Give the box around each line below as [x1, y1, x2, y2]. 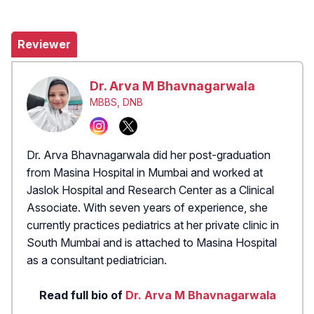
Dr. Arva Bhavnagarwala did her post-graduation [27, 147, 271, 162]
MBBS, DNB [90, 96, 143, 109]
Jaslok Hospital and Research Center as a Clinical [27, 182, 274, 197]
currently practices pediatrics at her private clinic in [27, 217, 279, 232]
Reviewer [18, 37, 71, 52]
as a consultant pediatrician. [27, 252, 167, 267]
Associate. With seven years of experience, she [27, 200, 268, 214]
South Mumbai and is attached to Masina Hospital [27, 235, 277, 250]
